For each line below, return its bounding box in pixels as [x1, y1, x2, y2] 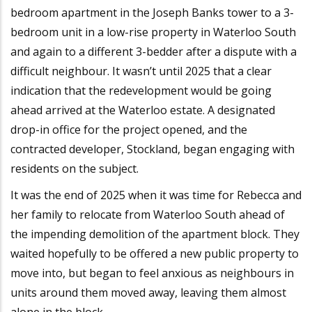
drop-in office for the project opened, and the [10, 122, 247, 138]
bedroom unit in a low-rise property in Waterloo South [10, 24, 296, 40]
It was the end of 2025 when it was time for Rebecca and [10, 187, 302, 203]
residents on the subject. [10, 161, 144, 177]
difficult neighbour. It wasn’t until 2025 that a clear [10, 63, 272, 79]
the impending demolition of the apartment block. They [10, 226, 299, 242]
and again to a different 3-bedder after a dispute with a [10, 44, 297, 60]
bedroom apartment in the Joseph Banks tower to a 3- [10, 5, 294, 21]
